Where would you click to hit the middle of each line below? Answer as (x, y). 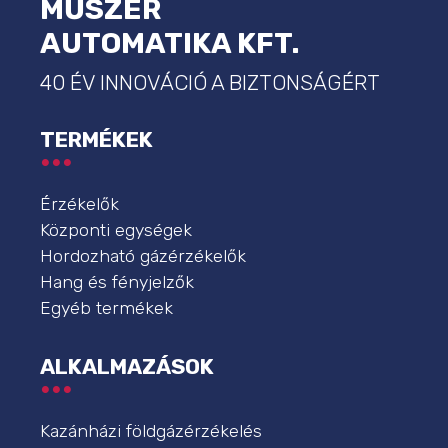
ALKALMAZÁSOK (127, 366)
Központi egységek (116, 229)
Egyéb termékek (106, 307)
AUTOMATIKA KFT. (170, 43)
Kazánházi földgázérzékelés (151, 430)
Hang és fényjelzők (117, 281)
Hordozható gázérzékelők (143, 255)
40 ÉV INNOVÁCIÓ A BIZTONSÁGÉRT (210, 82)
